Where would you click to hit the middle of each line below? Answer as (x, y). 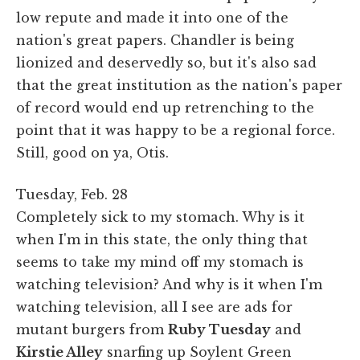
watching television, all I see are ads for (154, 307)
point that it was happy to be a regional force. (176, 130)
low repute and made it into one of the (152, 17)
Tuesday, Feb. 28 (72, 194)
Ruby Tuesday (219, 329)
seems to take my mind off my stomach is (160, 262)
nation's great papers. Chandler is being (155, 40)
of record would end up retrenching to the (165, 107)
